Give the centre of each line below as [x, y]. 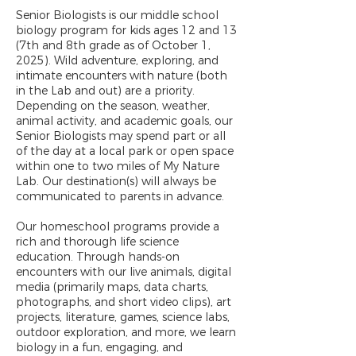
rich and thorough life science [97, 242]
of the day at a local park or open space [125, 151]
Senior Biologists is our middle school [117, 15]
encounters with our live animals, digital [124, 272]
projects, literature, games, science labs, [123, 317]
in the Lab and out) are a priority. [105, 91]
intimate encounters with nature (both [122, 76]
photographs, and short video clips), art [124, 302]
